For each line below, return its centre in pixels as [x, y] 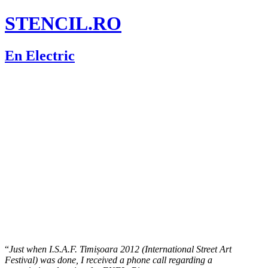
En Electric [40, 55]
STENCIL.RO [63, 24]
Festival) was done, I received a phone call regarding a [109, 260]
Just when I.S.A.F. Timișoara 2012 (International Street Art [120, 249]
